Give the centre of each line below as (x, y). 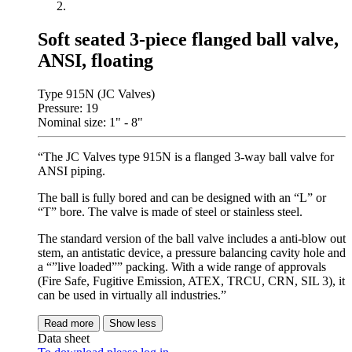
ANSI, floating (95, 61)
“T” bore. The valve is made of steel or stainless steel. (170, 212)
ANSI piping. (71, 171)
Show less (133, 324)
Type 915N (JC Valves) (96, 94)
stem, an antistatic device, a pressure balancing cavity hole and (192, 253)
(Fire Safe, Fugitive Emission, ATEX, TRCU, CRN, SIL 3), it (191, 281)
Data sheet (64, 339)
